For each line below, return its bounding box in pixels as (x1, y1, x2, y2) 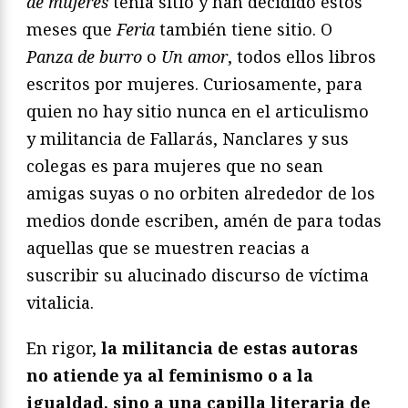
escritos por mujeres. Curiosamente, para (26, 72, 362, 95)
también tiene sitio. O (155, 17, 332, 40)
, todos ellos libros (228, 45, 376, 67)
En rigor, (26, 336, 101, 359)
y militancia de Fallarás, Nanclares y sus (26, 127, 349, 149)
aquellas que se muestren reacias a (26, 236, 310, 259)
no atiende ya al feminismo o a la (26, 363, 313, 386)
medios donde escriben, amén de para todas (26, 209, 382, 231)
